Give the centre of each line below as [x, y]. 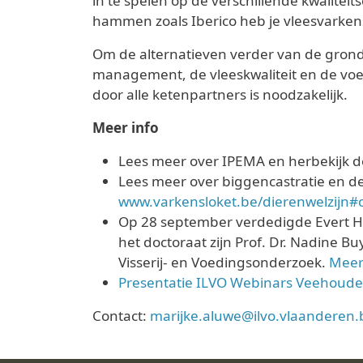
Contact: [121, 316]
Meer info [126, 128]
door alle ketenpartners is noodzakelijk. [220, 95]
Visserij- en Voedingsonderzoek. [224, 263]
